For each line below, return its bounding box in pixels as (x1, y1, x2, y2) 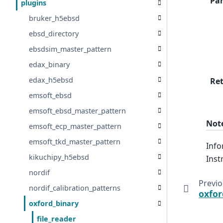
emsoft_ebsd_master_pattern (29, 106, 126, 115)
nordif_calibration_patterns (29, 183, 121, 193)
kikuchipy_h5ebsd (29, 152, 90, 162)
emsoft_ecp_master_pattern (29, 121, 122, 131)
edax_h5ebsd (29, 75, 74, 85)
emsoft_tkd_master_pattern (29, 137, 121, 146)
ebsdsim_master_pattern (29, 44, 112, 54)
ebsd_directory (29, 29, 79, 38)
